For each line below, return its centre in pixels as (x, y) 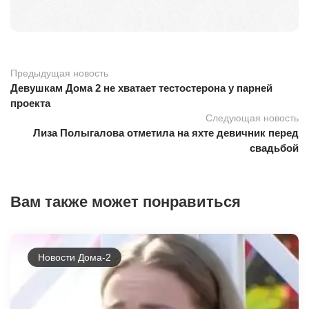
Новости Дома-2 (74, 257)
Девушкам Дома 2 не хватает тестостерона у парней (141, 88)
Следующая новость (252, 118)
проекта (30, 103)
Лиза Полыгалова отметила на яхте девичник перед (166, 132)
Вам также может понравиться (126, 201)
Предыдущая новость (59, 73)
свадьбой (274, 148)
